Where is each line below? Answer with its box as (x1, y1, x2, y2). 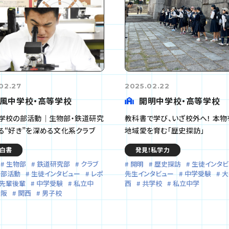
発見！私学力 (135, 145, 170, 154)
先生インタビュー (125, 168, 174, 178)
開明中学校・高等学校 (139, 94, 220, 107)
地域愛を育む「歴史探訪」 (125, 125, 204, 135)
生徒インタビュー (31, 168, 80, 178)
